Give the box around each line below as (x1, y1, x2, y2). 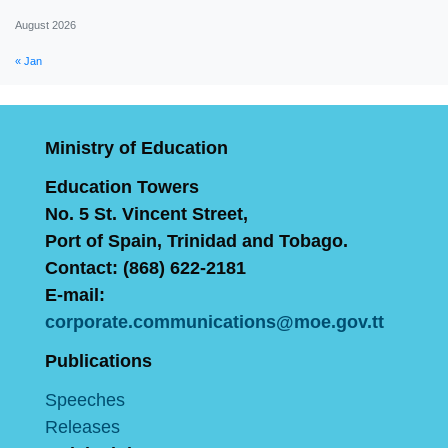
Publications (45, 350, 152, 371)
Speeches (45, 389, 125, 410)
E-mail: (45, 284, 105, 305)
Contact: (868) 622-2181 (45, 257, 246, 278)
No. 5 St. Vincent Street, (45, 203, 248, 224)
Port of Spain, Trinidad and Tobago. (45, 230, 348, 251)
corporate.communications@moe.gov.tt (45, 311, 384, 332)
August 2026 (15, 19, 76, 32)
